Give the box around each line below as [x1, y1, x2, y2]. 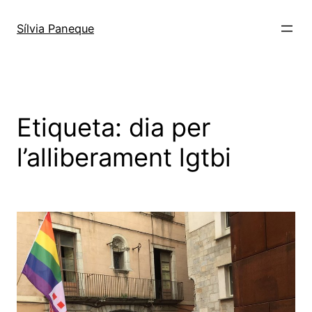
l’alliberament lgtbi [17, 141, 231, 173]
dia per [129, 111, 210, 143]
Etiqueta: [17, 111, 129, 143]
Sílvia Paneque [17, 21, 94, 36]
